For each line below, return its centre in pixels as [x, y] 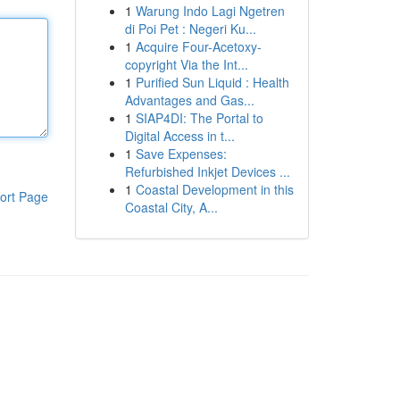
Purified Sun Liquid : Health [212, 82]
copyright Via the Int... [186, 64]
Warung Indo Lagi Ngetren [210, 11]
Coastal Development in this [214, 189]
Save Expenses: [181, 154]
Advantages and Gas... [189, 100]
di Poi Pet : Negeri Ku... [190, 29]
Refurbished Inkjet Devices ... [207, 171]
